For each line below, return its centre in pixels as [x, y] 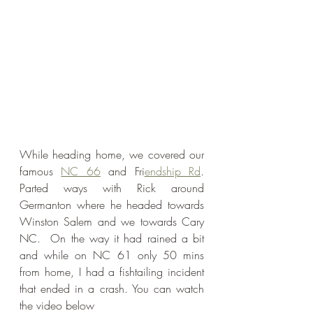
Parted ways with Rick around [112, 188]
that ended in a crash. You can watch [112, 289]
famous [41, 172]
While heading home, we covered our [112, 155]
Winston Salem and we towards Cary [112, 222]
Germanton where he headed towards [112, 205]
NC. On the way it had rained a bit [112, 239]
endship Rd [173, 172]
